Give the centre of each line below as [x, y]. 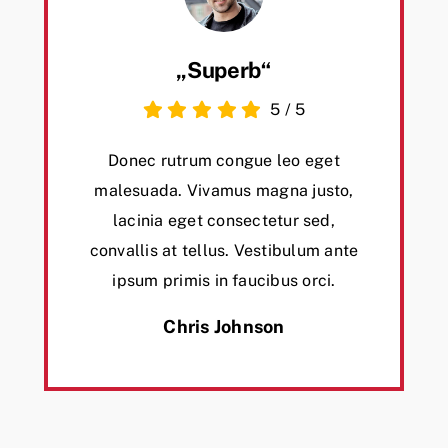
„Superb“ [224, 70]
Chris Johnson [224, 327]
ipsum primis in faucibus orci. [224, 281]
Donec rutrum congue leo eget [224, 161]
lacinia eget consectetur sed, [224, 221]
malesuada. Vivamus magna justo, [224, 191]
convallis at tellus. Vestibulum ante [224, 251]
